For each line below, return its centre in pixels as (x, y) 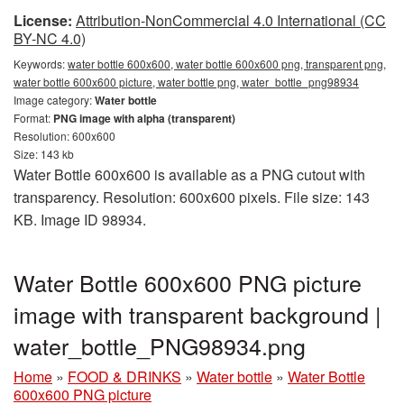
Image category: (54, 100)
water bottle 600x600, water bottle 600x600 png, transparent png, (227, 64)
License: (43, 20)
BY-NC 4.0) (50, 38)
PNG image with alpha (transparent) (144, 118)
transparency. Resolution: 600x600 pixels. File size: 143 (192, 197)
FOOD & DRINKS (124, 376)
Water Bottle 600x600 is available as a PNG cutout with (189, 174)
